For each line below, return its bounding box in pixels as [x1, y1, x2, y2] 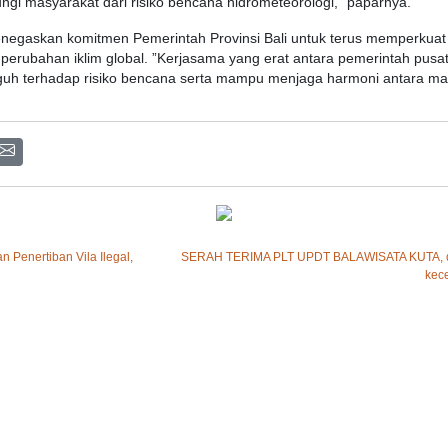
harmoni [327, 71, 379, 87]
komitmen [67, 31, 129, 47]
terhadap [23, 71, 80, 87]
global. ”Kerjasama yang [102, 51, 264, 67]
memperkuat [366, 31, 446, 47]
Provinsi [210, 31, 260, 47]
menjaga [268, 71, 323, 87]
